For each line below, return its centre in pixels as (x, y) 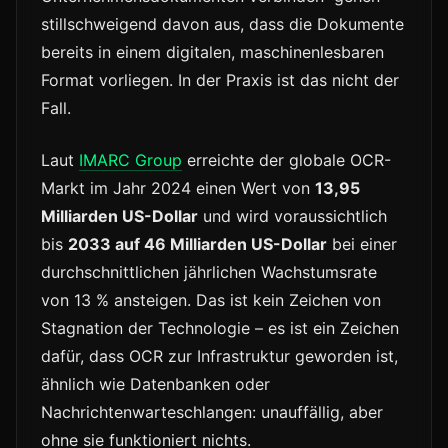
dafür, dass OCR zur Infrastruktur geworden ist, (219, 356)
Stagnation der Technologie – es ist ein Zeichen (220, 328)
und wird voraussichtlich (292, 216)
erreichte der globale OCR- (286, 160)
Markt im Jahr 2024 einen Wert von (178, 188)
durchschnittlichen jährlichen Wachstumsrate (209, 272)
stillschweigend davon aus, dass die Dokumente (222, 24)
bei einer (362, 244)
